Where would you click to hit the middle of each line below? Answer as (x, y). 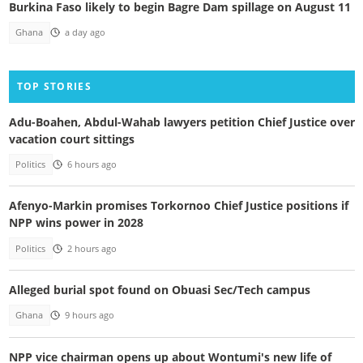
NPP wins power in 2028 (76, 223)
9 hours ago (89, 316)
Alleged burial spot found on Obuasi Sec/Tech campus (159, 290)
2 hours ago (92, 248)
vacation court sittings (71, 139)
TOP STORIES (54, 86)
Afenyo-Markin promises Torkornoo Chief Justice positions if (178, 206)
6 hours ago (92, 164)
